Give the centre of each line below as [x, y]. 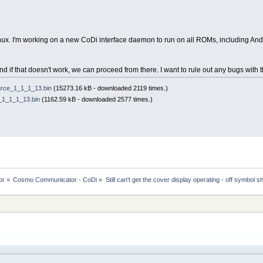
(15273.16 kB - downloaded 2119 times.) [110, 88]
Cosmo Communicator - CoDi [55, 180]
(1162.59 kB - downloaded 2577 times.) [97, 99]
